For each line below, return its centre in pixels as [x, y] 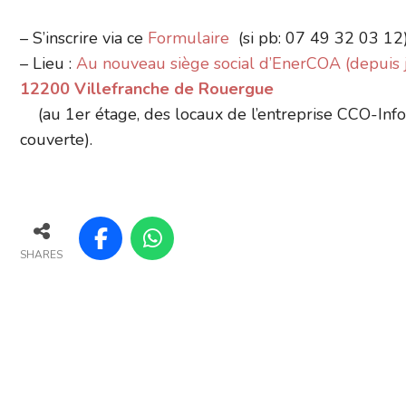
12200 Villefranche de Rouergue [147, 89]
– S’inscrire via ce [84, 38]
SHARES [41, 254]
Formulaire [191, 38]
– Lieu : [48, 63]
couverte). [56, 140]
